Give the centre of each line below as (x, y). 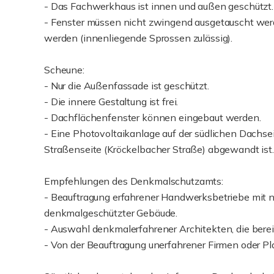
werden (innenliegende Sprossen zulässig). (139, 38)
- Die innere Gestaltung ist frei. (111, 102)
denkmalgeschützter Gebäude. (111, 213)
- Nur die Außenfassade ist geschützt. (127, 86)
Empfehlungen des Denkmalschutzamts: (134, 181)
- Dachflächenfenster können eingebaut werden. (153, 117)
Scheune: (64, 70)
